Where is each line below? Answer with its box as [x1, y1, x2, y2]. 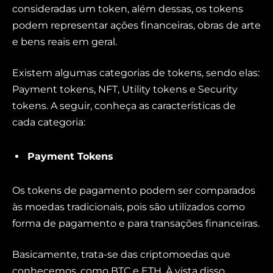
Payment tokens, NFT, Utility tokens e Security [12, 83, 238, 96]
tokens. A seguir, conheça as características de [12, 100, 236, 112]
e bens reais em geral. [12, 35, 117, 48]
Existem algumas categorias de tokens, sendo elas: [12, 67, 260, 79]
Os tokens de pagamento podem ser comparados [12, 184, 255, 196]
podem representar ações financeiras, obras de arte [12, 19, 261, 31]
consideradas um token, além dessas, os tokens [12, 2, 243, 15]
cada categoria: [12, 116, 85, 129]
